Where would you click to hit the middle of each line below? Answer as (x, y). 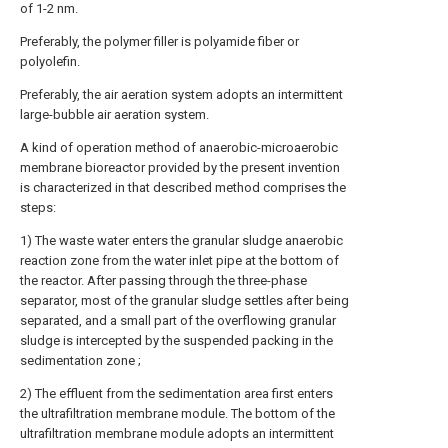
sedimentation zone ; (80, 360)
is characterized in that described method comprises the (183, 187)
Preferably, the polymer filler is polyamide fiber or (159, 41)
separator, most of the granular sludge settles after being (184, 300)
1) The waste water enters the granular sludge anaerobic (181, 240)
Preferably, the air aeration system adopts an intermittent (181, 94)
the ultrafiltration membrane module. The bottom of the (177, 413)
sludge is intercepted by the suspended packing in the (176, 340)
